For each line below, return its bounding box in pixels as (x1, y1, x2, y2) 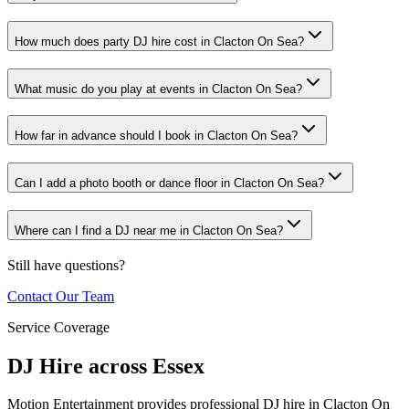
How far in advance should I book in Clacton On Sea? (15, 129, 298, 143)
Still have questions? (7, 257, 125, 273)
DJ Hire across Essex (7, 353, 204, 378)
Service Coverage (7, 319, 110, 335)
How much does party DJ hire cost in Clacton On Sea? (15, 35, 304, 49)
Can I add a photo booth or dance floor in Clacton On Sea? (15, 176, 324, 191)
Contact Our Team (7, 288, 114, 304)
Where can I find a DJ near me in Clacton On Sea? (15, 223, 283, 237)
